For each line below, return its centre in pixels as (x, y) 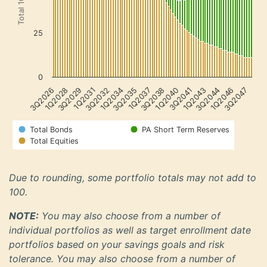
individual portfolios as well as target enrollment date (130, 230)
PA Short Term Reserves (186, 130)
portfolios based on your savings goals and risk (117, 244)
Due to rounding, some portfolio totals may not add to (133, 178)
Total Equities (54, 141)
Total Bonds (51, 130)
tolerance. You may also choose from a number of (122, 259)
